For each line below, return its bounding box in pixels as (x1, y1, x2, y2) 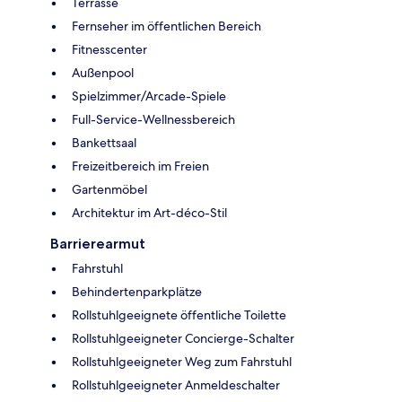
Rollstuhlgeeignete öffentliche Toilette (72, 306, 286, 323)
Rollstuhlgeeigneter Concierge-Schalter (72, 329, 294, 346)
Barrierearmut (50, 234, 145, 252)
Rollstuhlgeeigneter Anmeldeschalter (72, 376, 280, 393)
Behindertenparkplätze (72, 283, 202, 300)
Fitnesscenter (72, 40, 147, 57)
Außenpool (72, 64, 134, 81)
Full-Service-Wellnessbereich (72, 110, 235, 127)
